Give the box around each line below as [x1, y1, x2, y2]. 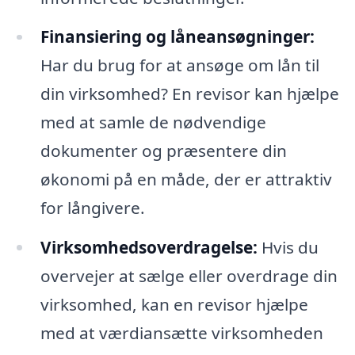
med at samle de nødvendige [40, 111, 266, 134]
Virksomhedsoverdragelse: [40, 236, 258, 259]
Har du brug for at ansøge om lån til [40, 54, 319, 77]
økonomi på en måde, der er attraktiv [40, 168, 332, 191]
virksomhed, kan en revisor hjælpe [40, 293, 308, 316]
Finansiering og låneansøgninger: [40, 25, 315, 48]
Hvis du [257, 236, 319, 259]
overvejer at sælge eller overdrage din [40, 265, 338, 288]
